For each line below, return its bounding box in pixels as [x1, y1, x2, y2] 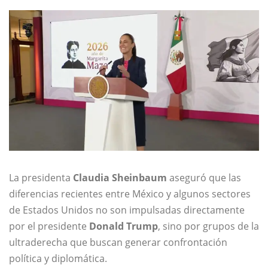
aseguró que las [167, 171, 241, 185]
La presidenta [9, 171, 73, 185]
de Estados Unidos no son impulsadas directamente [9, 203, 245, 217]
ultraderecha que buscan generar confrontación [9, 236, 227, 249]
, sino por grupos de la [158, 220, 259, 233]
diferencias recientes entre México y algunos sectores [9, 187, 251, 201]
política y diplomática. [9, 252, 107, 266]
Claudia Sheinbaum [73, 171, 167, 185]
